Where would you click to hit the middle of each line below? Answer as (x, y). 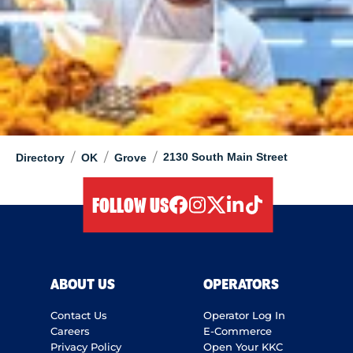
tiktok (263, 223)
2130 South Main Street (225, 157)
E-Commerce (237, 331)
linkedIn (251, 223)
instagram (219, 223)
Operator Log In (244, 316)
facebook (197, 223)
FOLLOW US (131, 206)
